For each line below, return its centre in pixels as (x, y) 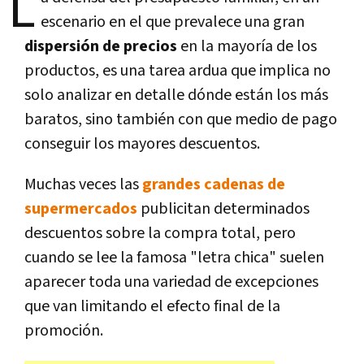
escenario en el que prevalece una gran (173, 22)
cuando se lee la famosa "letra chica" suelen (174, 257)
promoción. (64, 330)
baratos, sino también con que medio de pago (181, 119)
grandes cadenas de (214, 184)
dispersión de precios (102, 46)
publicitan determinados (223, 208)
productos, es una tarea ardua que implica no (178, 70)
